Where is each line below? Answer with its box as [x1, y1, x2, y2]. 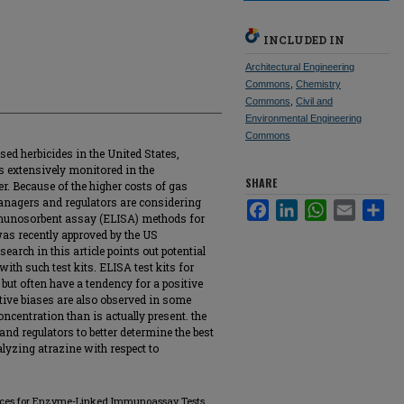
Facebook [269, 199, 320, 213]
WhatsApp [326, 199, 381, 213]
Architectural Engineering [245, 61, 354, 72]
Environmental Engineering [245, 113, 362, 124]
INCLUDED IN [263, 32, 344, 47]
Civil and [296, 96, 333, 106]
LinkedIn [298, 199, 342, 213]
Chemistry [296, 78, 341, 89]
